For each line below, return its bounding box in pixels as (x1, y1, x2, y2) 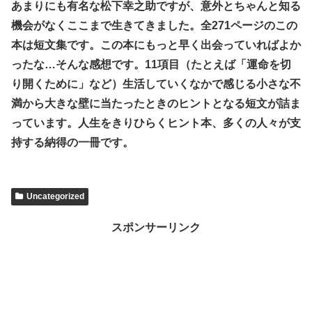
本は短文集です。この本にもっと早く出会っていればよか (11, 38, 301, 51)
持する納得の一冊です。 (11, 136, 134, 148)
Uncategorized (26, 191, 84, 201)
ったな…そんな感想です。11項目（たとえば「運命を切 (11, 58, 291, 70)
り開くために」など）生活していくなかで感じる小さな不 (11, 77, 301, 90)
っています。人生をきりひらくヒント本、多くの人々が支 (11, 116, 301, 129)
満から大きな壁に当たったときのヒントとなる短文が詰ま (11, 97, 301, 109)
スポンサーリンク (111, 221, 201, 233)
